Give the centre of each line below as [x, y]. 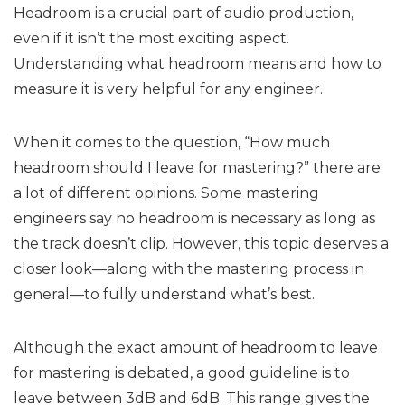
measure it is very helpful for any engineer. [168, 89]
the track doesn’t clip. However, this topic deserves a [201, 244]
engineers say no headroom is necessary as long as [194, 218]
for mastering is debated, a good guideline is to [182, 373]
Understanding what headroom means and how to [198, 64]
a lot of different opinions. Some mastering [166, 193]
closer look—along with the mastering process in [189, 269]
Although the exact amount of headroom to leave [196, 348]
